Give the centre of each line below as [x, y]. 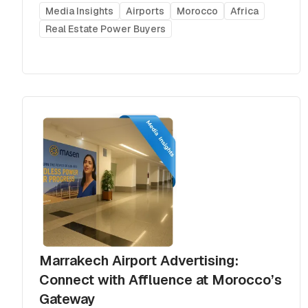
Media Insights [79, 11]
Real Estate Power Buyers [106, 29]
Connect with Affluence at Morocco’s [161, 279]
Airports [145, 11]
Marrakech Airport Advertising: [139, 260]
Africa [244, 11]
